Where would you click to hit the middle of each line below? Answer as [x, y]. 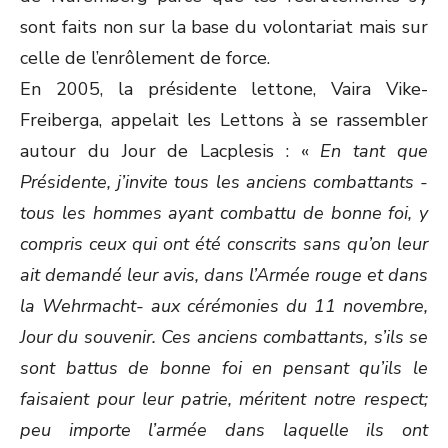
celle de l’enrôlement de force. [145, 58]
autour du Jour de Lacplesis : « [170, 151]
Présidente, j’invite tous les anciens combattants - [224, 182]
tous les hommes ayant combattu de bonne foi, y [224, 213]
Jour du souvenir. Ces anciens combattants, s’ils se [224, 337]
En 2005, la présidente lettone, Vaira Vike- [224, 89]
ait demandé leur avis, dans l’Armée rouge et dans [224, 275]
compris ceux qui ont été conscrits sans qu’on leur [224, 244]
